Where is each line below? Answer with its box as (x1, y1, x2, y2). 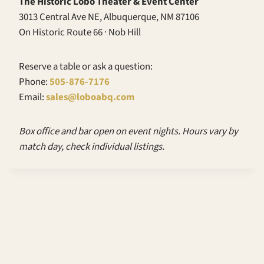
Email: (19, 90, 46, 105)
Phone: (19, 75, 49, 90)
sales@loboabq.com (46, 90, 134, 105)
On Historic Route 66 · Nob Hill (19, 25, 141, 40)
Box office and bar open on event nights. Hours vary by (19, 124, 238, 139)
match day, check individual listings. (19, 140, 164, 154)
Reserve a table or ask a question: (19, 60, 153, 74)
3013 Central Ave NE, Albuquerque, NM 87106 (19, 10, 199, 25)
